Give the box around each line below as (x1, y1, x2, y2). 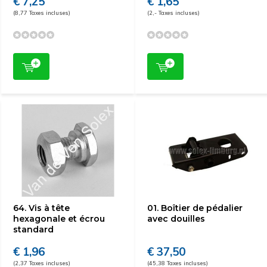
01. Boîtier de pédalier (147, 203, 243, 213)
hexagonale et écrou (13, 213, 105, 224)
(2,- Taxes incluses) (147, 9, 200, 16)
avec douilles (147, 213, 205, 224)
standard (13, 224, 54, 235)
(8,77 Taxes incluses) (13, 9, 70, 16)
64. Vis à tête (13, 203, 70, 213)
